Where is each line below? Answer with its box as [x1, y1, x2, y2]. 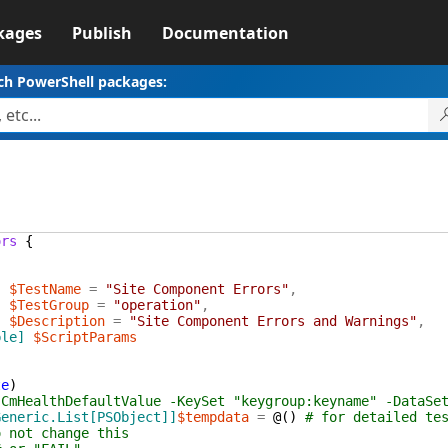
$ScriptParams [32, 329, 137, 345]
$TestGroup [8, 297, 89, 313]
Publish [71, 22, 132, 44]
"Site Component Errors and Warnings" [128, 313, 417, 329]
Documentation [161, 22, 289, 44]
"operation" [112, 297, 201, 313]
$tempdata [176, 409, 249, 425]
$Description [8, 313, 105, 329]
